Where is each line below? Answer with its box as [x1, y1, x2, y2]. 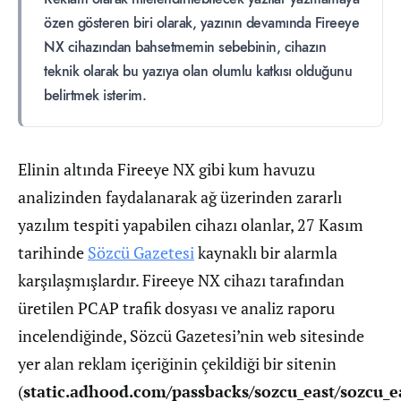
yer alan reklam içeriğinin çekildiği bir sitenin [18, 353, 337, 374]
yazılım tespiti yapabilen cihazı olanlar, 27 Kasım [18, 214, 363, 235]
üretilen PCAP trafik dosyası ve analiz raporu [18, 297, 335, 319]
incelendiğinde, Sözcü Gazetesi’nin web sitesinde [18, 325, 364, 346]
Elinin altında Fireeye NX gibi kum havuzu [18, 158, 315, 180]
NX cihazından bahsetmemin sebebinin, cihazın [44, 38, 326, 57]
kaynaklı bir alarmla [194, 242, 337, 263]
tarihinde [18, 242, 88, 263]
